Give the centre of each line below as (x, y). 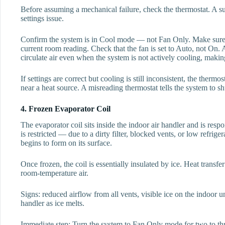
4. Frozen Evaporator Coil (66, 108)
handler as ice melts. (52, 203)
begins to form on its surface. (66, 143)
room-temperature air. (54, 173)
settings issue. (42, 18)
